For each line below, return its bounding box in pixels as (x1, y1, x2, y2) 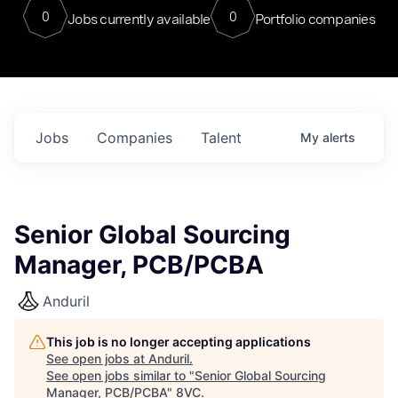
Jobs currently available (67, 10, 211, 28)
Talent (201, 129, 242, 147)
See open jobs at (46, 351, 148, 366)
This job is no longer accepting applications (46, 334, 311, 349)
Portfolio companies (254, 10, 376, 28)
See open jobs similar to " (46, 368, 195, 383)
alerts (322, 130, 355, 145)
